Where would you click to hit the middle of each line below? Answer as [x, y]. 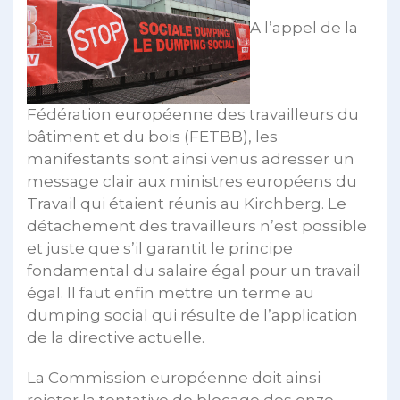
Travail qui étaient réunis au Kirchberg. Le [187, 203]
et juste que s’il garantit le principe [160, 248]
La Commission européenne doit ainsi [174, 377]
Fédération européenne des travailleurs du [193, 114]
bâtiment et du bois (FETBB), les [152, 136]
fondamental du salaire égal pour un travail [194, 270]
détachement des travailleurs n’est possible [197, 225]
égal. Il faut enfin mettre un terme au [171, 292]
